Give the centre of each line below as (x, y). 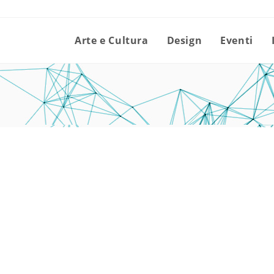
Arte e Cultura (112, 40)
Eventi (237, 40)
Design (184, 40)
